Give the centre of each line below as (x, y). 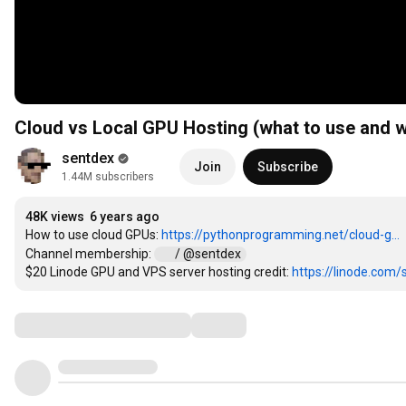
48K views (55, 217)
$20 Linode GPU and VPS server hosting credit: (159, 271)
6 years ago (125, 217)
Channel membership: (90, 253)
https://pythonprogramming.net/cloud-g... (280, 235)
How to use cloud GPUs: (93, 235)
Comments (59, 324)
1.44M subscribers (108, 177)
